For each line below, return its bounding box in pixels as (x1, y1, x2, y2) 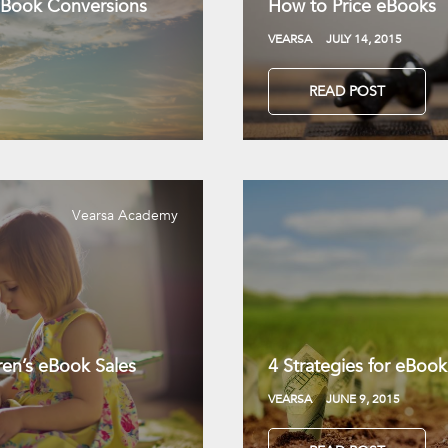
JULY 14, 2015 (326, 30, 402, 46)
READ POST (309, 82, 385, 100)
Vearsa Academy (72, 206, 178, 224)
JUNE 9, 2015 (326, 390, 400, 406)
